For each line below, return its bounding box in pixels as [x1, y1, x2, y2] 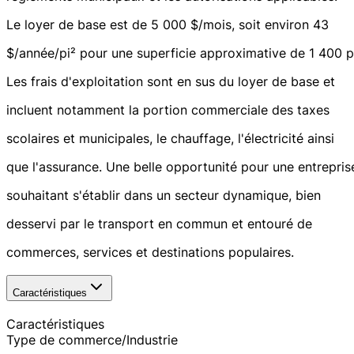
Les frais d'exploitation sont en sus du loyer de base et [6, 73, 335, 90]
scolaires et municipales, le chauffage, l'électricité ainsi [6, 130, 334, 147]
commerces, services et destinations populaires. [6, 244, 294, 261]
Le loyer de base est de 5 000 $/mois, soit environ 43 [6, 17, 329, 33]
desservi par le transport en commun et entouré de [6, 216, 312, 232]
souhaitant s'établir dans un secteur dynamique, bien [6, 187, 321, 204]
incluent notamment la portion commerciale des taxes [6, 102, 330, 119]
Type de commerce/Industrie [6, 331, 178, 348]
